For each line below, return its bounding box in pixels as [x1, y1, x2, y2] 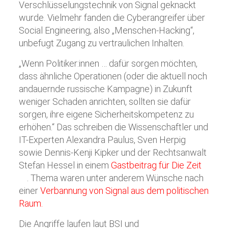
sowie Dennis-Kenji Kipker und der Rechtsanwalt [19, 147, 207, 158]
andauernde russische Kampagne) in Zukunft [19, 83, 193, 94]
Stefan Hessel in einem [19, 160, 111, 170]
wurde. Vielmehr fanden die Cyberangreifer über [19, 12, 206, 23]
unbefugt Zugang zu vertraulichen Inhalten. [19, 38, 185, 48]
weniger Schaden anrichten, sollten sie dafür [19, 96, 191, 107]
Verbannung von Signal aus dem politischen [40, 185, 209, 196]
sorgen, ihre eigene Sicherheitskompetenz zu [19, 109, 194, 120]
